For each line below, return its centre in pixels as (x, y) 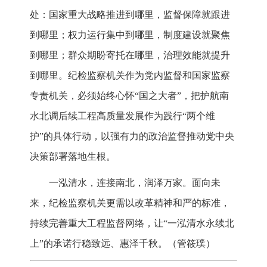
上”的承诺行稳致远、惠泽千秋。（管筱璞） (122, 244)
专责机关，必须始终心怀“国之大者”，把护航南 (129, 96)
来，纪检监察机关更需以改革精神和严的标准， (130, 203)
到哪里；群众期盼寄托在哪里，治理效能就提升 (130, 55)
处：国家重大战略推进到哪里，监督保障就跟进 (130, 15)
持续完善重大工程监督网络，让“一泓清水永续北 (132, 223)
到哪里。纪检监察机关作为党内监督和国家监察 (130, 76)
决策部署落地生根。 (73, 157)
